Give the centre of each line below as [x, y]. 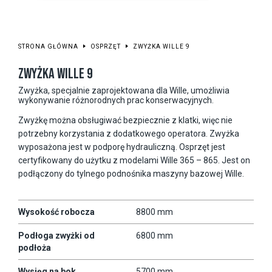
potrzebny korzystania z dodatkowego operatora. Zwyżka [129, 133]
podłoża [35, 247]
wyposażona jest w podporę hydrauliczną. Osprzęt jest [122, 147]
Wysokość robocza [56, 212]
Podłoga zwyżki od [56, 235]
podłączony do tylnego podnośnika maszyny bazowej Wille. [131, 173]
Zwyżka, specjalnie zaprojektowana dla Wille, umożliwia [124, 90]
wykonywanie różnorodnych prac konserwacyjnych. [116, 100]
